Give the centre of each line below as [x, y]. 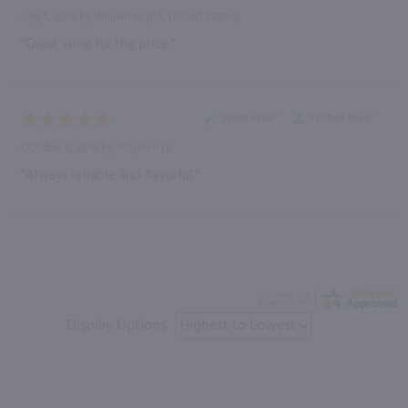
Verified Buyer [341, 118]
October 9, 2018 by [68, 148]
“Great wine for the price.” [98, 44]
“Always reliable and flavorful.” [110, 175]
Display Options [117, 326]
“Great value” [249, 118]
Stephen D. [143, 148]
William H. [118, 16]
